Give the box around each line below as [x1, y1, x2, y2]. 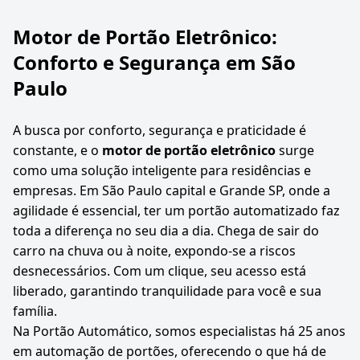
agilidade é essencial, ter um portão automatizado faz [13, 201, 340, 219]
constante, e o [13, 141, 102, 159]
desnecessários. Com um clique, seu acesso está [13, 261, 306, 280]
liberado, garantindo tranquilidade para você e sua [13, 281, 321, 300]
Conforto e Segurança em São [13, 48, 296, 76]
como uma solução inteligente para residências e [13, 161, 311, 179]
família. [13, 301, 57, 320]
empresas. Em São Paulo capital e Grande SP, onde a [13, 181, 330, 199]
